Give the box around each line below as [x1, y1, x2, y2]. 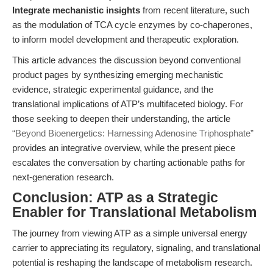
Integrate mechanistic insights [12, 5, 140, 15]
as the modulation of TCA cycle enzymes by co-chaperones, [12, 19, 252, 30]
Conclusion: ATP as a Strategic [12, 190, 218, 205]
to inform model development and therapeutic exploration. [12, 34, 239, 44]
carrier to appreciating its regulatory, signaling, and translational [12, 243, 260, 253]
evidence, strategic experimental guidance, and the [12, 84, 213, 94]
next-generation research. [12, 172, 114, 182]
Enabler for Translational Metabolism [12, 205, 257, 220]
